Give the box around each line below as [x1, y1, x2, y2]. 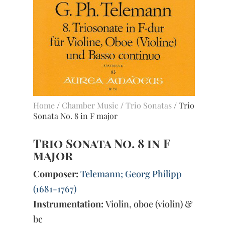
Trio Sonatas [126, 100, 172, 111]
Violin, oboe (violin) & [103, 198, 193, 210]
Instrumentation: [33, 198, 104, 210]
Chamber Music [62, 100, 119, 111]
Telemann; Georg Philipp [80, 168, 182, 180]
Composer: [33, 168, 79, 180]
